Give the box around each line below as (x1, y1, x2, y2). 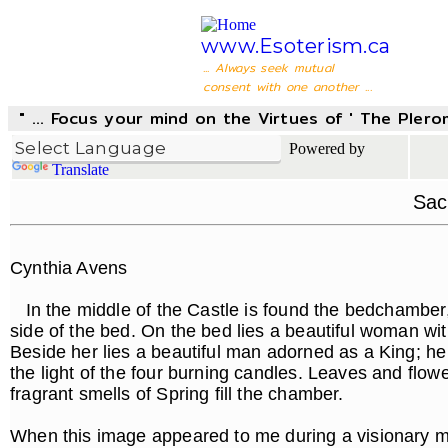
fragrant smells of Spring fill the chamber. (10, 384, 349, 404)
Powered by (281, 140, 365, 157)
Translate (52, 161, 109, 178)
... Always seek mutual (202, 58, 335, 77)
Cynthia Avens (10, 258, 133, 278)
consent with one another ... (202, 77, 372, 96)
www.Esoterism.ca (201, 34, 391, 58)
